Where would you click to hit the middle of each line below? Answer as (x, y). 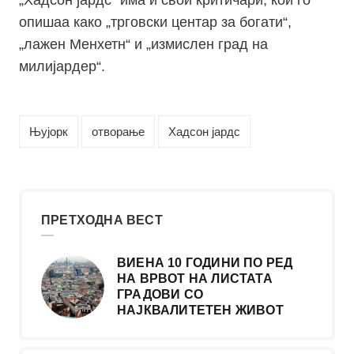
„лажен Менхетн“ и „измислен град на (143, 45)
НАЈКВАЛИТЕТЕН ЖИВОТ (200, 311)
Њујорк (49, 132)
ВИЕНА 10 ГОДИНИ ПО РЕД (205, 263)
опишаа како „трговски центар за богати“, (155, 23)
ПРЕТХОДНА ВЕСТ (102, 220)
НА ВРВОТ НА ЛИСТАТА (195, 279)
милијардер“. (62, 67)
